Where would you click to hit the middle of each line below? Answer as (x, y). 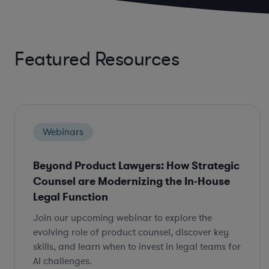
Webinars (63, 132)
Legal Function (71, 197)
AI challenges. (62, 261)
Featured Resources (97, 59)
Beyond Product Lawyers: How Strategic (136, 165)
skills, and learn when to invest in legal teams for (137, 246)
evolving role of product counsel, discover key (131, 232)
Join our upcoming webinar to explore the (122, 218)
